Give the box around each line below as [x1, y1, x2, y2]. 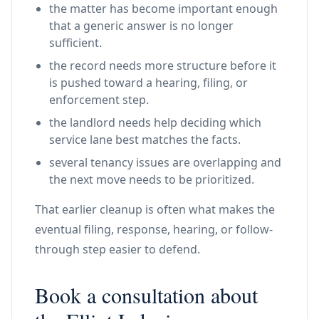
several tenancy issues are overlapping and [49, 155, 281, 170]
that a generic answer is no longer [49, 18, 234, 33]
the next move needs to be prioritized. [49, 172, 254, 187]
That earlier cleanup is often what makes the [35, 202, 275, 217]
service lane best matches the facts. [49, 132, 241, 147]
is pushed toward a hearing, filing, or [49, 75, 248, 90]
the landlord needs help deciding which [49, 115, 261, 130]
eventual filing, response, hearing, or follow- [35, 221, 273, 237]
